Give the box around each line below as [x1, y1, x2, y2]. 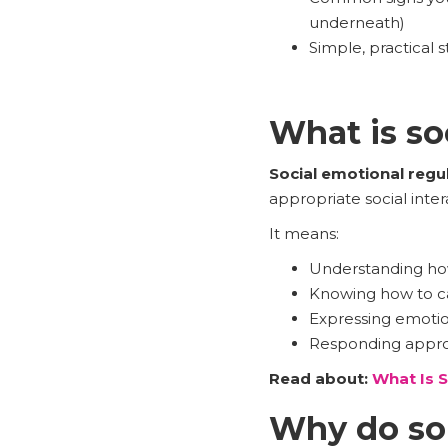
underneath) [308, 12, 405, 32]
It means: [268, 223, 339, 243]
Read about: [268, 368, 372, 388]
